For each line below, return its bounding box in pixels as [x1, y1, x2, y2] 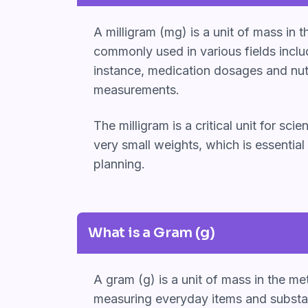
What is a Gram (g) [88, 223, 215, 241]
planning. [93, 156, 145, 171]
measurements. [93, 82, 179, 97]
